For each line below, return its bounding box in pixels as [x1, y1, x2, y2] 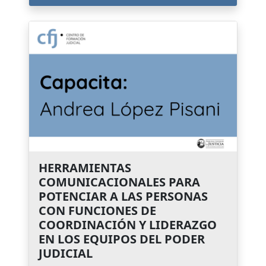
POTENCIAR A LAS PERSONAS [39, 188, 208, 204]
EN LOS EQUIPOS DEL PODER [39, 230, 205, 247]
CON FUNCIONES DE [39, 202, 156, 218]
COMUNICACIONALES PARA [39, 173, 200, 190]
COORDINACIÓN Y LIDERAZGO [39, 216, 217, 233]
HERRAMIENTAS [39, 159, 131, 176]
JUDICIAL [39, 245, 93, 261]
